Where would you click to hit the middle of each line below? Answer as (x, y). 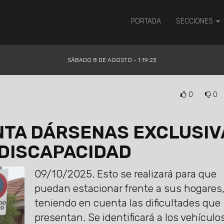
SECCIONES (195, 21)
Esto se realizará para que (155, 174)
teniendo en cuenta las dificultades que (127, 203)
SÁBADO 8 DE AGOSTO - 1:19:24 (112, 60)
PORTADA (146, 21)
